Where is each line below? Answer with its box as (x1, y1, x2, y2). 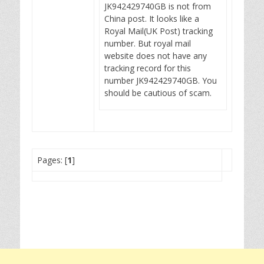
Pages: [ (37, 154, 67, 166)
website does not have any (104, 50, 207, 61)
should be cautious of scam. (104, 87, 212, 98)
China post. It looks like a (104, 13, 199, 24)
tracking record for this (104, 62, 191, 74)
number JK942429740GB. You (104, 75, 217, 86)
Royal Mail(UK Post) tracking (104, 25, 213, 37)
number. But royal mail (104, 38, 191, 49)
